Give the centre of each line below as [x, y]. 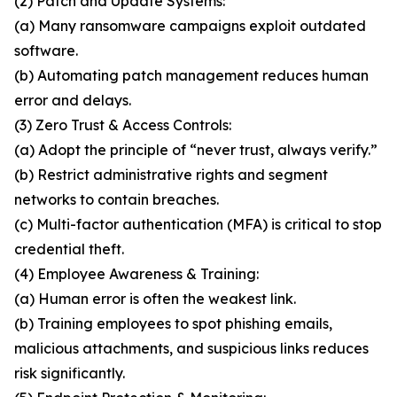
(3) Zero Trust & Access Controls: [123, 125]
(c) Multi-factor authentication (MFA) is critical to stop [198, 225]
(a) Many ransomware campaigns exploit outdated [190, 26]
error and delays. [73, 101]
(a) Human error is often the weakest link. [155, 299]
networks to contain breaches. [117, 200]
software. [46, 51]
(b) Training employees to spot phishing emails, [173, 324]
